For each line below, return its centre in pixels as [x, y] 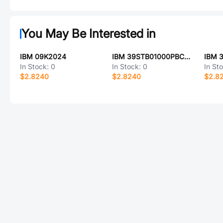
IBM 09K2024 [43, 56]
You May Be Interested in [89, 34]
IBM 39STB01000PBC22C [187, 56]
